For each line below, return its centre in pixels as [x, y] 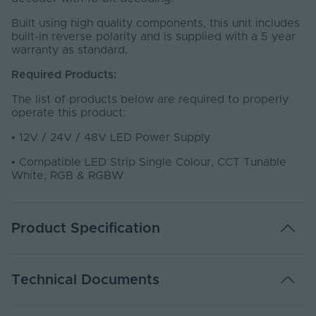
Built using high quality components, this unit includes [156, 24]
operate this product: [68, 113]
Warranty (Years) [61, 299]
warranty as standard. [69, 50]
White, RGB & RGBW [67, 176]
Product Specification [86, 229]
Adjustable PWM [60, 271]
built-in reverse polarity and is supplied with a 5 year [153, 37]
